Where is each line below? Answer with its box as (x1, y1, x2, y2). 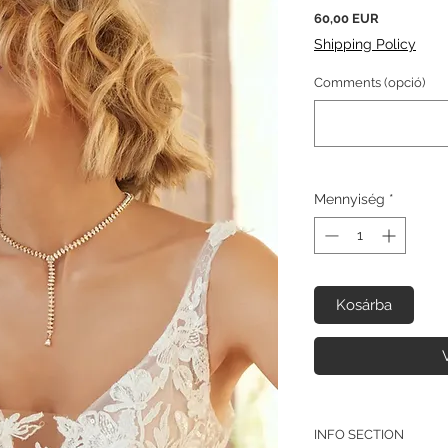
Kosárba (336, 296, 392, 315)
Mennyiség (314, 191, 385, 208)
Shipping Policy (314, 36, 416, 53)
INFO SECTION (314, 426, 404, 442)
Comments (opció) (314, 75, 425, 91)
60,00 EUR (314, 11, 379, 27)
